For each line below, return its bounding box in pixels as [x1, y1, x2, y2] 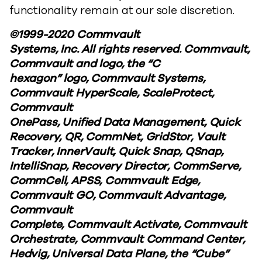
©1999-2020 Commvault [9, 27, 140, 42]
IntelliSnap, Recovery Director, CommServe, [9, 158, 242, 174]
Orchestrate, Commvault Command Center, [9, 232, 245, 247]
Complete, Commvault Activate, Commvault [9, 217, 247, 232]
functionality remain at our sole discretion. [9, 3, 235, 18]
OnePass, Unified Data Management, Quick [9, 115, 240, 130]
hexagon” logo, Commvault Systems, [9, 71, 205, 86]
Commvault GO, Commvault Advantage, [9, 188, 226, 203]
